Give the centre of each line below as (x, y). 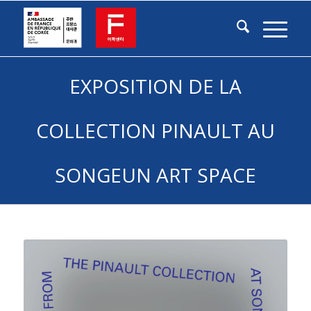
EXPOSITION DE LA (155, 86)
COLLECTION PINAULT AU (155, 131)
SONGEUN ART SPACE (155, 175)
